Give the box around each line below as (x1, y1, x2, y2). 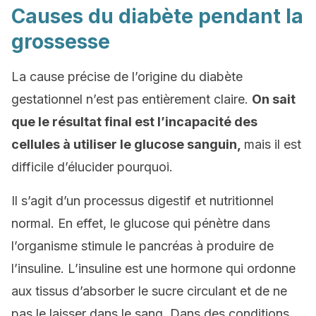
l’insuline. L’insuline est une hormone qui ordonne (11, 261, 296, 276)
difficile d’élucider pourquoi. (11, 159, 173, 174)
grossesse (11, 30, 110, 54)
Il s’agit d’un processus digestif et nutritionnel (11, 193, 274, 208)
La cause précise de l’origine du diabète (11, 69, 243, 84)
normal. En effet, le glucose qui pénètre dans (11, 216, 270, 231)
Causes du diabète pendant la (11, 4, 303, 28)
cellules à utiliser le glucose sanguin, (11, 137, 244, 152)
